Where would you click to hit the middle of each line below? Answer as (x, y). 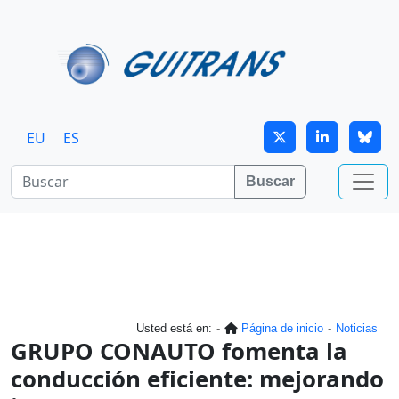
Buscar (270, 181)
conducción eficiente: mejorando (197, 378)
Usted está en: (174, 328)
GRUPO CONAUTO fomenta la (179, 350)
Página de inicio (282, 328)
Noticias (357, 328)
